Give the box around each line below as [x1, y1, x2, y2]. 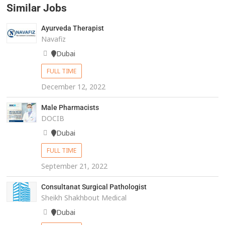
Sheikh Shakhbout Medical [41, 193, 127, 203]
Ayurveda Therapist [41, 24, 104, 33]
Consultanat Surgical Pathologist [41, 183, 147, 191]
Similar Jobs [7, 2, 67, 15]
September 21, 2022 [41, 161, 107, 171]
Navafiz [41, 34, 66, 44]
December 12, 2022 [41, 82, 105, 92]
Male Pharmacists [41, 103, 100, 112]
